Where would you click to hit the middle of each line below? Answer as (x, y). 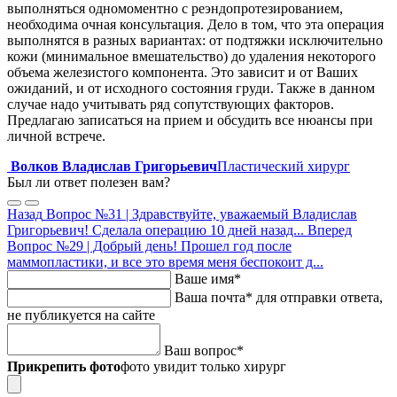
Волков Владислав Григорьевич (114, 166)
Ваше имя (204, 278)
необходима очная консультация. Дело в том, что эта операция (195, 24)
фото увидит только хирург (203, 366)
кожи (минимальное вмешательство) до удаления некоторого (191, 56)
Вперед (330, 230)
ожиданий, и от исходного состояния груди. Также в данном (191, 88)
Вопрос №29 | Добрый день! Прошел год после (149, 245)
